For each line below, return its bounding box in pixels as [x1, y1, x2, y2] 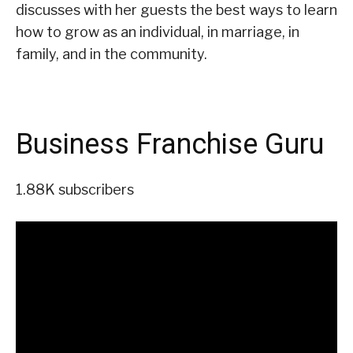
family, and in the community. [16, 45, 207, 62]
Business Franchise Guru [16, 127, 324, 161]
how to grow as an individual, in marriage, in [16, 23, 299, 40]
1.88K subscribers [16, 181, 134, 199]
